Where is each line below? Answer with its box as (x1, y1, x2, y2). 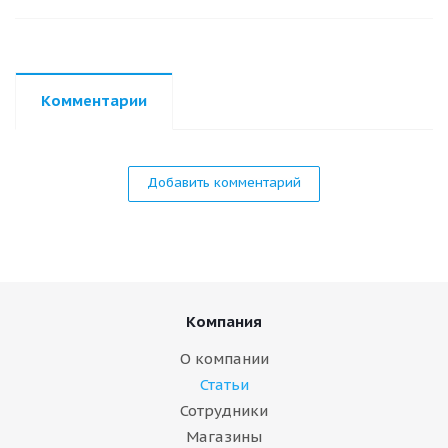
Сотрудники (180, 401, 268, 420)
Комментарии (41, 91, 147, 110)
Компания (186, 312, 262, 331)
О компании (179, 349, 269, 368)
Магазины (186, 427, 262, 446)
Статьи (199, 375, 249, 394)
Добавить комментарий (147, 174, 301, 191)
